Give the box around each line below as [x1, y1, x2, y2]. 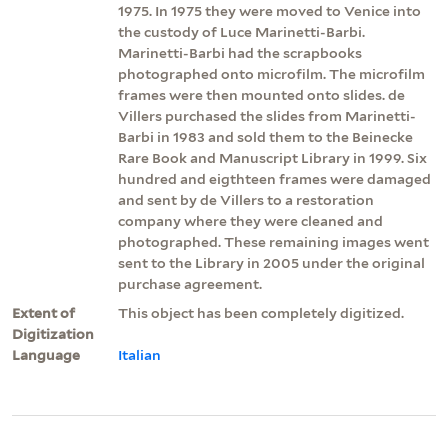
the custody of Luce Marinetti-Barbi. [118, 23, 365, 40]
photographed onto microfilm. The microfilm [118, 65, 425, 82]
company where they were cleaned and [118, 212, 383, 229]
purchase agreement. [118, 275, 262, 292]
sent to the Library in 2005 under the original [118, 254, 425, 271]
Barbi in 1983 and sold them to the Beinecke [118, 128, 413, 145]
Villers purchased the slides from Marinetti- [118, 107, 416, 124]
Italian [118, 346, 161, 363]
